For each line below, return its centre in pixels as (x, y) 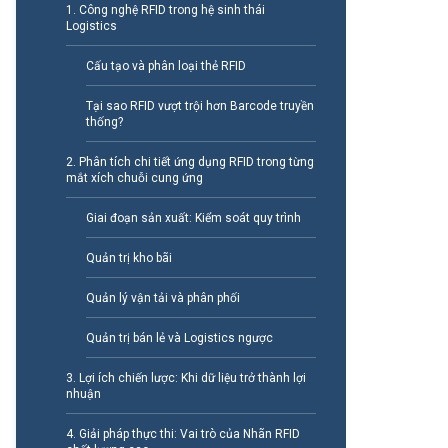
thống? (104, 122)
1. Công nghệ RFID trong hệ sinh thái (165, 10)
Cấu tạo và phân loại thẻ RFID (165, 66)
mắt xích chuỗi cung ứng (134, 178)
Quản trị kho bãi (128, 258)
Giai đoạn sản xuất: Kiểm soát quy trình (193, 218)
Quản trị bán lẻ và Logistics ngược (179, 338)
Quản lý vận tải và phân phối (162, 298)
